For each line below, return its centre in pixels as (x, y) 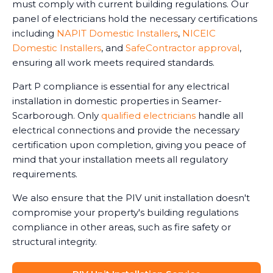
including (34, 33)
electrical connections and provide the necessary (126, 130)
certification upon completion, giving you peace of (129, 144)
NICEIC (199, 33)
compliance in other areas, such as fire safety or (122, 227)
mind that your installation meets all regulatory (120, 159)
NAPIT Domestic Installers (117, 33)
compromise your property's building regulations (125, 212)
